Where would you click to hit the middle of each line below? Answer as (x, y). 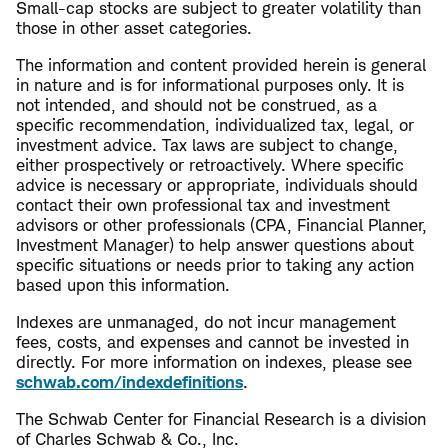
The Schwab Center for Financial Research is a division (221, 419)
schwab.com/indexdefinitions (129, 382)
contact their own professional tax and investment (203, 205)
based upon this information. (123, 285)
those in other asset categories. (134, 28)
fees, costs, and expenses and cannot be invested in (212, 342)
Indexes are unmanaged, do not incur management (206, 322)
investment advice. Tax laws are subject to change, (207, 145)
